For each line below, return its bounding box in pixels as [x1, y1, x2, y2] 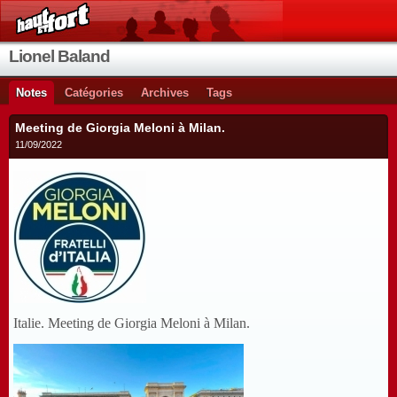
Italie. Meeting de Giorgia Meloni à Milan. [13, 315, 250, 331]
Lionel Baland [9, 47, 110, 66]
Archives [141, 86, 189, 99]
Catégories [65, 86, 123, 99]
